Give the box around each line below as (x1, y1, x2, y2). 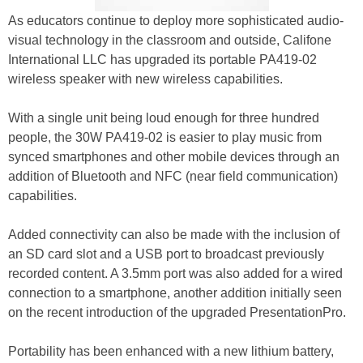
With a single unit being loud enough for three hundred (8, 111, 319, 125)
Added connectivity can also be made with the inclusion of (8, 228, 340, 241)
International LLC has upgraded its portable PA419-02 (8, 53, 317, 66)
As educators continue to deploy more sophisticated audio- (8, 14, 344, 28)
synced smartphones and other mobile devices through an (8, 150, 340, 164)
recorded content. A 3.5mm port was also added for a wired (8, 267, 343, 280)
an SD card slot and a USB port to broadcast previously (8, 247, 324, 261)
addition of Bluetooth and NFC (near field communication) (8, 169, 338, 183)
